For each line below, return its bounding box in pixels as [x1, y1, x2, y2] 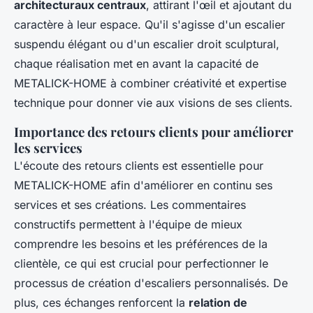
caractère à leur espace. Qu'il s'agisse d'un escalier [14, 17, 285, 31]
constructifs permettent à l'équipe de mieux [14, 217, 242, 231]
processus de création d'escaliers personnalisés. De [14, 275, 288, 290]
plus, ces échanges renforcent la [14, 295, 189, 310]
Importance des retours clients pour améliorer [14, 122, 293, 140]
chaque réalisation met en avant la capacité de [14, 56, 259, 71]
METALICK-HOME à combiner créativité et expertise [14, 75, 286, 90]
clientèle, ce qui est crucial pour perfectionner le [14, 256, 268, 270]
